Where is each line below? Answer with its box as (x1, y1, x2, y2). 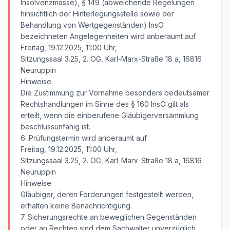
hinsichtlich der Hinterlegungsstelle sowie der (21, 9, 174, 18)
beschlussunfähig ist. (21, 122, 90, 131)
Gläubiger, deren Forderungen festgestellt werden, (21, 190, 194, 199)
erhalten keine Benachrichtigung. (21, 201, 132, 210)
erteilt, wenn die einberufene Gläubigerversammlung (21, 111, 199, 120)
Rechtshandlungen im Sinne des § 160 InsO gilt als (21, 100, 189, 108)
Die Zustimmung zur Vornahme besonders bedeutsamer (21, 88, 209, 97)
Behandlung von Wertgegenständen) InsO (21, 21, 164, 29)
